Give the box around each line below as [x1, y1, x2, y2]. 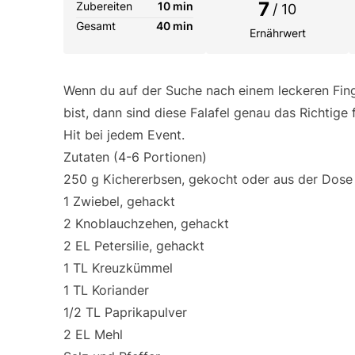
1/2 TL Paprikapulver [63, 304, 187, 320]
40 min [156, 19, 193, 32]
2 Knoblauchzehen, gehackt [63, 216, 229, 231]
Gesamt [76, 19, 116, 32]
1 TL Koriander [63, 282, 149, 298]
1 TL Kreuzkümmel [63, 260, 173, 276]
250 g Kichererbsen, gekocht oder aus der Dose [63, 171, 353, 187]
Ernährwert [249, 26, 306, 40]
